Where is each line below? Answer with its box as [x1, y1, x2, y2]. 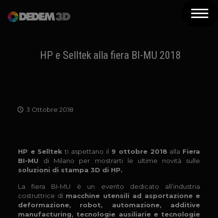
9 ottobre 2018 [111, 147, 167, 155]
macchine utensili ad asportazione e [66, 192, 200, 200]
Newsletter [27, 178, 71, 187]
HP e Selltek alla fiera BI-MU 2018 [40, 49, 181, 61]
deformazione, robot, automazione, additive [18, 201, 200, 209]
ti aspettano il [62, 147, 111, 155]
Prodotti [27, 46, 61, 55]
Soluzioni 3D [27, 68, 78, 77]
